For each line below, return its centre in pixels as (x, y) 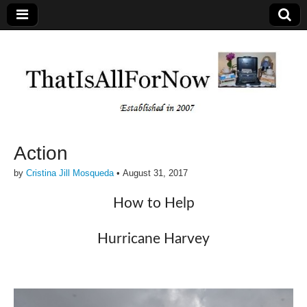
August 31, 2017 (155, 173)
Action (41, 153)
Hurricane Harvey (153, 239)
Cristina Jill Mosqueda (70, 173)
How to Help (153, 203)
